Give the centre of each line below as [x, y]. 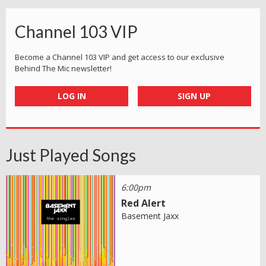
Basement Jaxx [150, 216]
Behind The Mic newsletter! [63, 68]
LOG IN [72, 96]
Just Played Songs [71, 155]
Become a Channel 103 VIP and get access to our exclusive [120, 57]
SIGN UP [194, 96]
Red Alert [144, 203]
